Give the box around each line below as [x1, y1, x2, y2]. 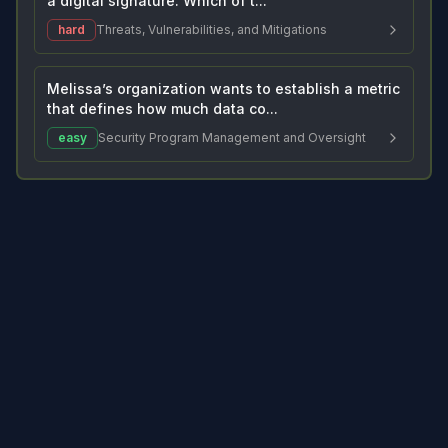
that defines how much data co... [47, 100, 278, 117]
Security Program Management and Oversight [98, 130, 366, 145]
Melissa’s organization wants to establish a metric [47, 80, 400, 97]
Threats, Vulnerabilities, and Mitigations [96, 22, 327, 37]
